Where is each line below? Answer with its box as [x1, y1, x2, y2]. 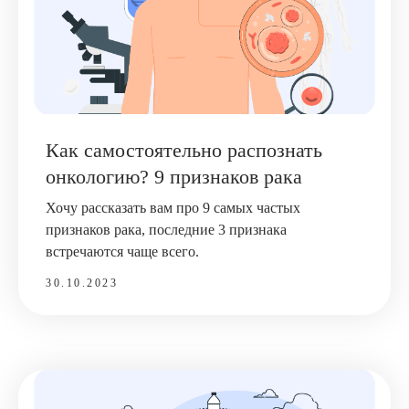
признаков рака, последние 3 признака [46, 221, 287, 237]
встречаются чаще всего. [46, 243, 199, 259]
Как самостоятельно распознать [46, 138, 322, 162]
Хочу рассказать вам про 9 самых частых [46, 199, 300, 215]
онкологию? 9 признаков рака [46, 164, 302, 188]
